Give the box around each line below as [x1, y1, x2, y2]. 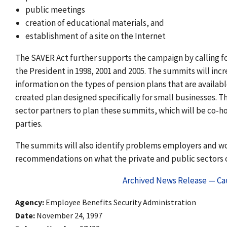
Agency [15, 197, 42, 208]
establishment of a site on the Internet [25, 30, 166, 42]
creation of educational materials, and [25, 17, 165, 29]
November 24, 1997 [36, 210, 102, 221]
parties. [15, 118, 43, 130]
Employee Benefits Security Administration [46, 197, 196, 208]
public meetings [25, 4, 86, 16]
